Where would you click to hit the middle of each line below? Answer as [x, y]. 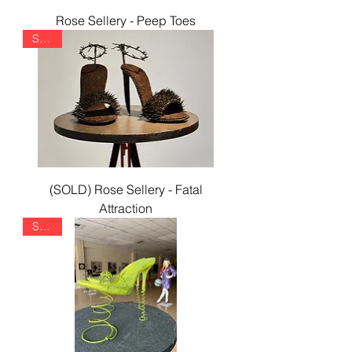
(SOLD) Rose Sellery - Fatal [126, 189]
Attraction [126, 208]
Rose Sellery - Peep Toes [126, 21]
